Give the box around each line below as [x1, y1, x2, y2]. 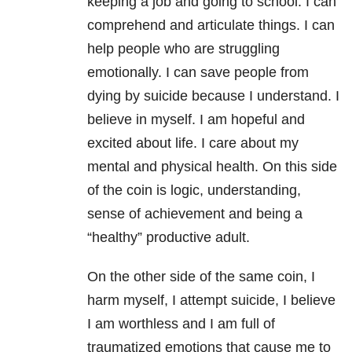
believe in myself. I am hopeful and [87, 112, 305, 128]
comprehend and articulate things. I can [87, 17, 335, 34]
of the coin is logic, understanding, [87, 182, 301, 199]
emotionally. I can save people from [87, 64, 309, 81]
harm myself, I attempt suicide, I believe [87, 292, 335, 309]
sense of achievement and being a [87, 206, 302, 222]
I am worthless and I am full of [87, 316, 275, 332]
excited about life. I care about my [87, 135, 299, 152]
